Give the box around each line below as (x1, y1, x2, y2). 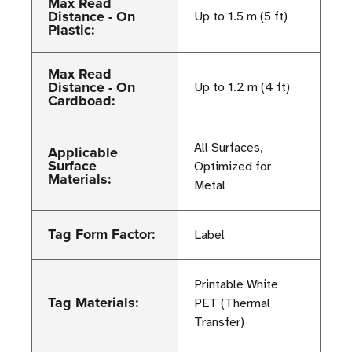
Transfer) (194, 313, 244, 330)
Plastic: (48, 19, 95, 40)
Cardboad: (48, 90, 115, 111)
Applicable (48, 141, 118, 163)
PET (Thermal (194, 295, 270, 311)
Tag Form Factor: (48, 223, 156, 244)
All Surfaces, (194, 139, 263, 156)
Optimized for (194, 158, 271, 174)
